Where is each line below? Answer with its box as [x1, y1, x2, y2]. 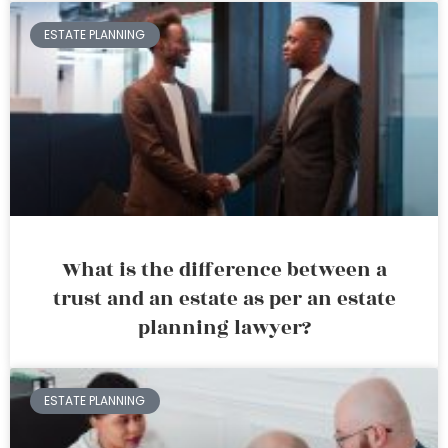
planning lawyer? [137, 313, 311, 343]
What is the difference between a [61, 255, 387, 285]
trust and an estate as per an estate [52, 284, 396, 314]
